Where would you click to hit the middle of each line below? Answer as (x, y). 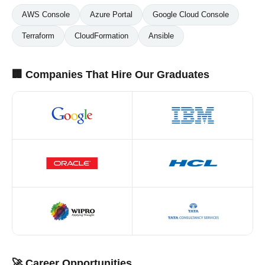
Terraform (38, 36)
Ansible (161, 36)
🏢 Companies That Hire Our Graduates (111, 75)
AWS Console (46, 14)
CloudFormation (101, 36)
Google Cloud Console (191, 14)
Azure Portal (111, 14)
